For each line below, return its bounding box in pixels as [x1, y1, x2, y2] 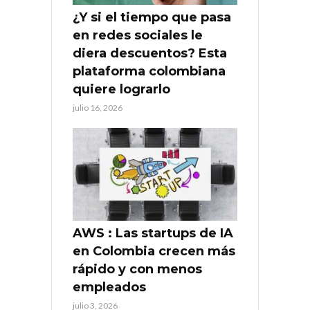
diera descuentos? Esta [73, 46, 227, 62]
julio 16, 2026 [73, 102, 122, 113]
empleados [73, 279, 146, 295]
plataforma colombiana [73, 64, 226, 80]
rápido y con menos [73, 261, 202, 277]
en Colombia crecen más [73, 243, 235, 259]
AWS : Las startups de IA [73, 225, 233, 241]
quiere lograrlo [73, 82, 170, 98]
